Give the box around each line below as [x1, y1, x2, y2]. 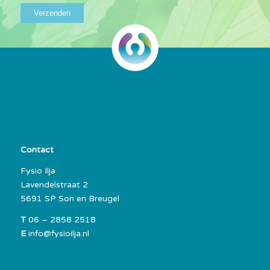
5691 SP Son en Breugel [20, 193, 119, 204]
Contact [20, 144, 54, 155]
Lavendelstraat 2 [20, 179, 88, 190]
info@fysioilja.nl [25, 228, 89, 239]
